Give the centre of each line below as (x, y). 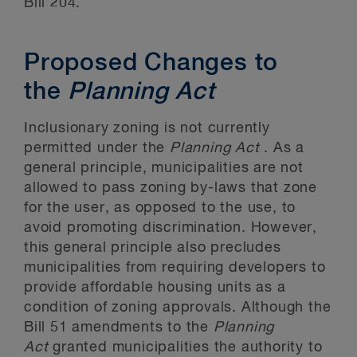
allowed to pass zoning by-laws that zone (171, 188)
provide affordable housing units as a (155, 288)
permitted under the (97, 148)
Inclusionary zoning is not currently (147, 128)
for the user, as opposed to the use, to (160, 208)
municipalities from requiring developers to (175, 268)
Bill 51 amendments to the (119, 328)
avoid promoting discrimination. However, (171, 228)
